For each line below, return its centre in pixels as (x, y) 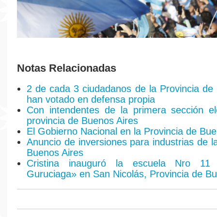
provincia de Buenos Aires (82, 121)
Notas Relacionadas (67, 68)
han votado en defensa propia (91, 99)
